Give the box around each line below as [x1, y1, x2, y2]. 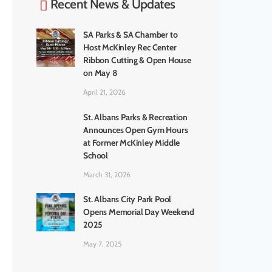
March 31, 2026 [83, 170, 131, 180]
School [83, 150, 109, 161]
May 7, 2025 [83, 239, 122, 249]
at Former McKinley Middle [83, 137, 180, 149]
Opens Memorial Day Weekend [83, 206, 195, 218]
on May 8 [83, 67, 117, 79]
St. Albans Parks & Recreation [83, 112, 188, 123]
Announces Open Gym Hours [83, 124, 188, 136]
